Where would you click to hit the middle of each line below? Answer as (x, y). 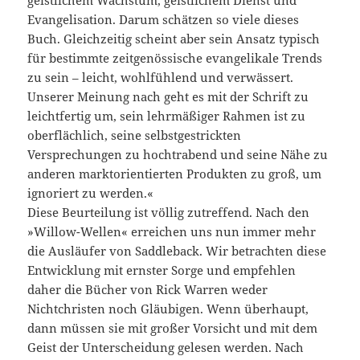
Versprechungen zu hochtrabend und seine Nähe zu (178, 155)
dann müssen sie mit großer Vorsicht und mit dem (173, 328)
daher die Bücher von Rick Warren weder (148, 290)
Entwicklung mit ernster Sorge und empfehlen (162, 270)
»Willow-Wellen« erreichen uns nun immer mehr (172, 232)
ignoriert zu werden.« (91, 193)
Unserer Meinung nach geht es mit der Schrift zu (168, 97)
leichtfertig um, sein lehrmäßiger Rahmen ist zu (167, 116)
